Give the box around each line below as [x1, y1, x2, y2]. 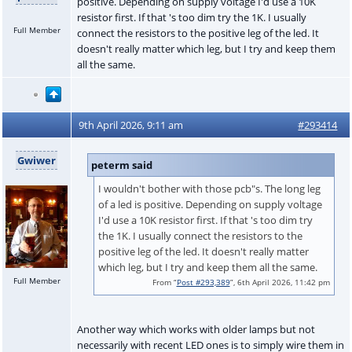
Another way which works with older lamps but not [76, 321, 315, 336]
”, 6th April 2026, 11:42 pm [229, 277, 330, 288]
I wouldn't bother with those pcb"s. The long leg [97, 181, 321, 196]
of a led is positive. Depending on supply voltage [97, 196, 322, 211]
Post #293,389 [176, 277, 230, 288]
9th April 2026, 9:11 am [79, 117, 184, 132]
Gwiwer [17, 152, 56, 167]
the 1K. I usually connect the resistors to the [97, 228, 302, 243]
